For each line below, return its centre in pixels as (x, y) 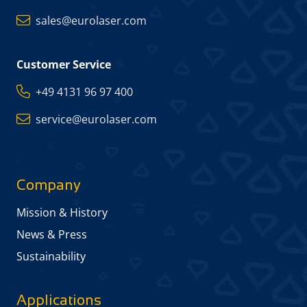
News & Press (52, 235)
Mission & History (62, 213)
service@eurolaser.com (96, 120)
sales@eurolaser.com (91, 21)
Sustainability (51, 257)
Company (49, 185)
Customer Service (64, 65)
